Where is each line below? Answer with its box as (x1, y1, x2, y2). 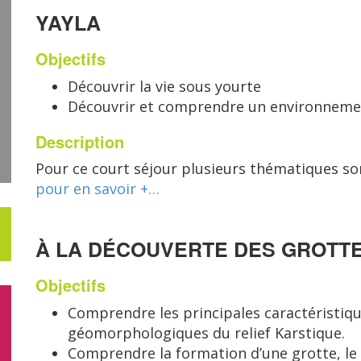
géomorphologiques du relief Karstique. (68, 323, 345, 342)
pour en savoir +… (35, 179, 160, 198)
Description (35, 130, 124, 153)
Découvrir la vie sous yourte (68, 77, 261, 96)
